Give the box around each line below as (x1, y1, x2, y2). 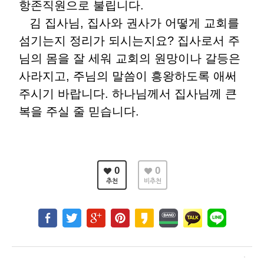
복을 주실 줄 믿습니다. (19, 105, 139, 118)
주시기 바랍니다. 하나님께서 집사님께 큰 (19, 87, 237, 100)
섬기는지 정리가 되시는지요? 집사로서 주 (19, 34, 240, 47)
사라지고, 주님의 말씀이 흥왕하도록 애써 (19, 70, 237, 82)
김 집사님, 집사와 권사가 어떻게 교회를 (19, 16, 239, 29)
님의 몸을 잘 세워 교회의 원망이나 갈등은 (19, 52, 240, 65)
